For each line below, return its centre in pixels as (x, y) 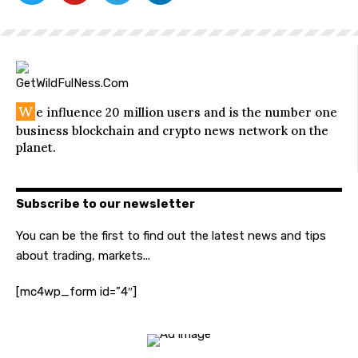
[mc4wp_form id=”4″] (76, 292)
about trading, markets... (83, 256)
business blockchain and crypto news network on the (172, 131)
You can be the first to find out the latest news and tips (171, 236)
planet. (36, 148)
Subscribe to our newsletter (105, 204)
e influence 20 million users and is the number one (187, 113)
